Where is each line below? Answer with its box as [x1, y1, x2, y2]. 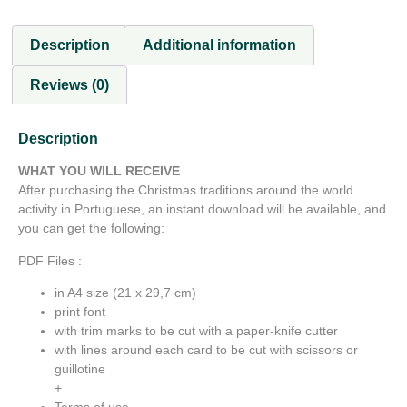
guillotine [55, 362, 105, 377]
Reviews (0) [30, 76, 110, 93]
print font [55, 304, 105, 320]
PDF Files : [18, 253, 82, 268]
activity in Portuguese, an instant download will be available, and [18, 202, 386, 217]
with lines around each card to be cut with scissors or [55, 342, 358, 358]
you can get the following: [18, 221, 164, 236]
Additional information [142, 36, 296, 53]
